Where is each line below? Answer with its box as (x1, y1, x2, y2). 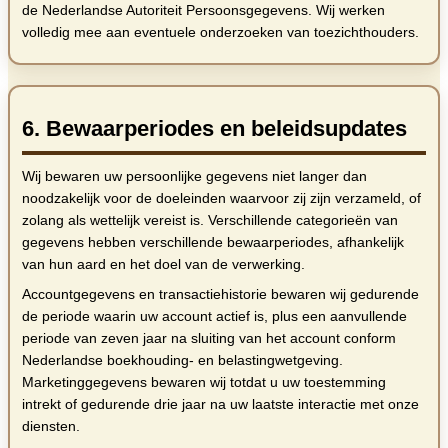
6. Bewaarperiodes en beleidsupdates (22, 116, 407, 142)
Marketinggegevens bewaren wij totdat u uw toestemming (22, 374, 386, 391)
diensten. (22, 418, 80, 435)
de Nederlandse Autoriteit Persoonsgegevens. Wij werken (22, 2, 385, 19)
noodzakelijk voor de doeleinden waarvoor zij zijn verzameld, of (22, 190, 421, 207)
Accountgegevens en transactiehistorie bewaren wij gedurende (22, 286, 419, 303)
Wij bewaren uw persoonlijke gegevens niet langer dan (22, 168, 367, 185)
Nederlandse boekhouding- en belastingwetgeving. (22, 352, 343, 369)
